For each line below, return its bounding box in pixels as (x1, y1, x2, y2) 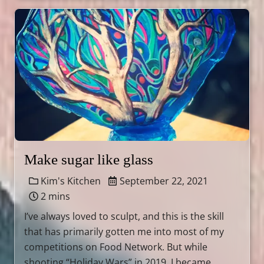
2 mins (38, 190, 70, 203)
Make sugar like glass (24, 151, 153, 167)
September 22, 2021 (117, 174, 208, 187)
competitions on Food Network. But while (24, 240, 207, 253)
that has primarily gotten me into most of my (24, 225, 224, 238)
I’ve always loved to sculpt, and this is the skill (24, 210, 224, 223)
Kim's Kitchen (38, 174, 101, 187)
